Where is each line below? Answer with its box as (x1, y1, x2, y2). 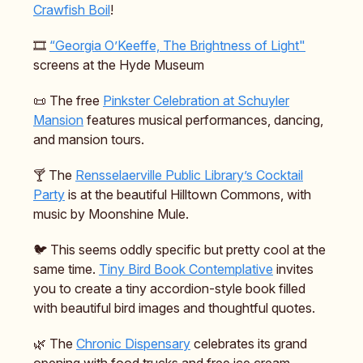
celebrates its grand (190, 335, 307, 352)
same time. (33, 261, 99, 278)
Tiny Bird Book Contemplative (99, 261, 273, 278)
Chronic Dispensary (76, 335, 190, 352)
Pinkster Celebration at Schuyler (103, 92, 289, 109)
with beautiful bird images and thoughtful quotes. (33, 300, 315, 317)
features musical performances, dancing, (83, 112, 323, 129)
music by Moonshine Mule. (33, 206, 189, 223)
